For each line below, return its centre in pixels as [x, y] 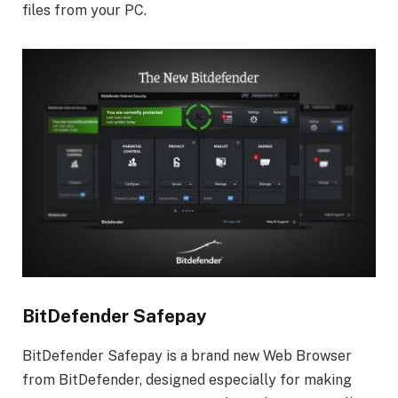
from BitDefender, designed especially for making [187, 379]
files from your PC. [84, 11]
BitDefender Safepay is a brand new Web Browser [187, 355]
